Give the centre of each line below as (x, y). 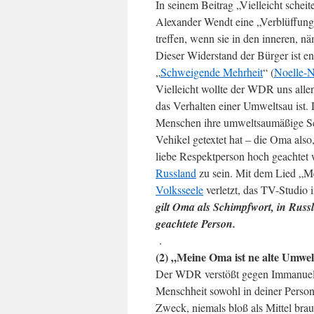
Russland (176, 173)
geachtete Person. (196, 224)
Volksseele (179, 190)
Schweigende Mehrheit (212, 72)
